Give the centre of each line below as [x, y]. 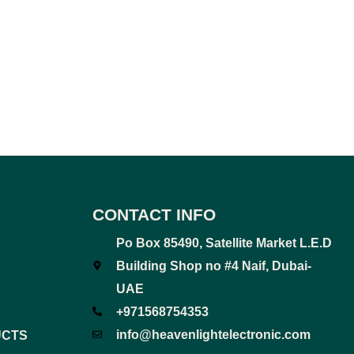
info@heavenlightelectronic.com [214, 334]
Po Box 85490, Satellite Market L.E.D [224, 243]
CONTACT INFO [154, 214]
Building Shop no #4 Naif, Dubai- [214, 265]
